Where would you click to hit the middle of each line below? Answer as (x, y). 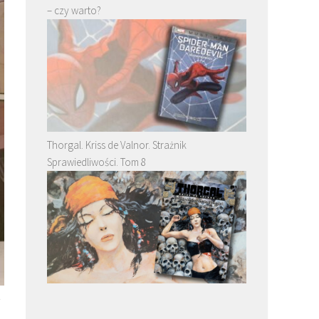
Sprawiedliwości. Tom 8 (96, 162)
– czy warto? (74, 10)
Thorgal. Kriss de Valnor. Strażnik (117, 145)
